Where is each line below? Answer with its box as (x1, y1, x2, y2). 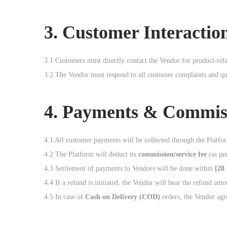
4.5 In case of (44, 193, 85, 201)
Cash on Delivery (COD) (85, 193, 160, 201)
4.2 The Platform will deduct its (44, 150, 138, 158)
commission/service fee (138, 150, 207, 158)
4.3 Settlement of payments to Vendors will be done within (44, 165, 215, 172)
